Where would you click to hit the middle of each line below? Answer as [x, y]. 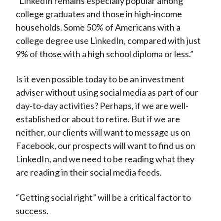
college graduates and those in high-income [99, 14]
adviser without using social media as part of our [107, 92]
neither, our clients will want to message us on [103, 132]
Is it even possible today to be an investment [100, 79]
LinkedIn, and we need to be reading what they [105, 159]
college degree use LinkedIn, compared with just [108, 41]
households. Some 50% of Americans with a [98, 27]
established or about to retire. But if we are [98, 119]
